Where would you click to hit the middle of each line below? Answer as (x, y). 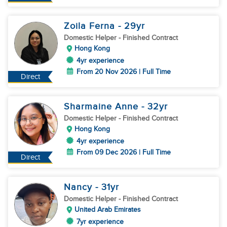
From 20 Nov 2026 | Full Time (124, 72)
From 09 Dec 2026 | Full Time (124, 152)
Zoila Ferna (91, 26)
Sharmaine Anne (103, 107)
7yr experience (100, 222)
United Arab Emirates (108, 210)
